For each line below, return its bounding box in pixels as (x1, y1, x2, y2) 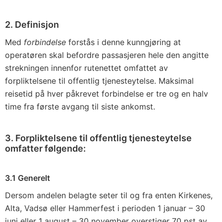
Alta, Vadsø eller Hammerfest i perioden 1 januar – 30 (5, 203, 205, 213)
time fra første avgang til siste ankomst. (5, 102, 155, 111)
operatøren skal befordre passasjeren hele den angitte (5, 50, 209, 60)
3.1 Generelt (5, 173, 50, 183)
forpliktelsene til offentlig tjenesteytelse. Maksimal (5, 76, 194, 86)
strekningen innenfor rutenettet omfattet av (5, 63, 168, 73)
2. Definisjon (5, 19, 59, 30)
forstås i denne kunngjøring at (66, 37, 181, 47)
